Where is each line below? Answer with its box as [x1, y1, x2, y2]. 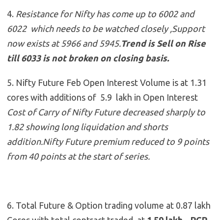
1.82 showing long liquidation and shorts [7, 121, 168, 132]
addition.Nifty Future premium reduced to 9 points [7, 136, 209, 146]
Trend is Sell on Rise [121, 38, 206, 48]
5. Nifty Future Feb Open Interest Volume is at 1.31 [7, 77, 207, 87]
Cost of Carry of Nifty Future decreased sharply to [7, 107, 205, 117]
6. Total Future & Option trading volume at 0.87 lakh [7, 200, 211, 210]
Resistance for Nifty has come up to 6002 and [16, 8, 194, 19]
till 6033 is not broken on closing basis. [7, 53, 169, 63]
